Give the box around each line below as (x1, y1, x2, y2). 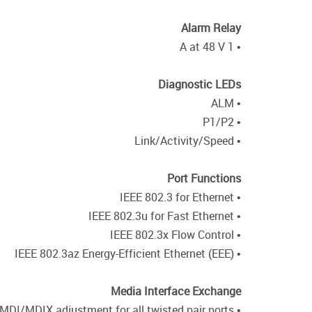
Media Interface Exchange (111, 283, 241, 299)
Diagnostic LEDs (158, 77, 241, 92)
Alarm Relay (181, 20, 241, 36)
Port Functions (167, 171, 241, 186)
